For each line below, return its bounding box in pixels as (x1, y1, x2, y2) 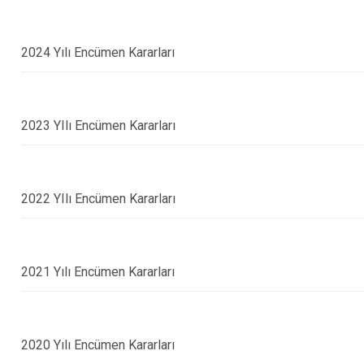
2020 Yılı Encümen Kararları (21, 337, 175, 353)
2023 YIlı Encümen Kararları (21, 118, 176, 133)
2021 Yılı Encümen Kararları (21, 264, 175, 279)
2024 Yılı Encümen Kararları (21, 45, 175, 60)
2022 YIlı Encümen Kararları (21, 191, 176, 206)
